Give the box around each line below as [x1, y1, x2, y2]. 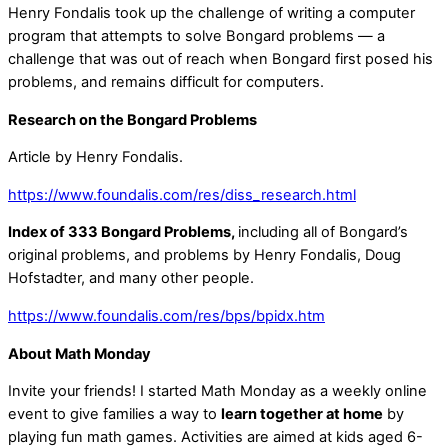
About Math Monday [8, 344, 151, 363]
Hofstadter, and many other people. [8, 269, 254, 288]
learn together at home [221, 405, 383, 424]
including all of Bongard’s [238, 223, 408, 242]
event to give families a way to [8, 405, 221, 424]
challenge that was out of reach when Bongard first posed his [8, 50, 433, 68]
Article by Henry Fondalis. [8, 148, 183, 167]
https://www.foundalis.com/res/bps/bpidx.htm [8, 306, 325, 325]
